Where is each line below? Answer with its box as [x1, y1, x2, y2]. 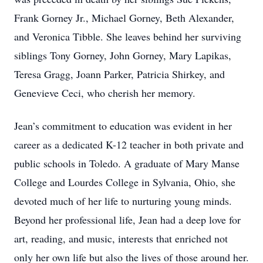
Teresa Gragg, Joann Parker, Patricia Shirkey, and [14, 67, 225, 81]
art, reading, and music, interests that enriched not [14, 231, 228, 245]
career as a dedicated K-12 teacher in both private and [14, 137, 244, 151]
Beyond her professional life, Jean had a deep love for [14, 213, 241, 227]
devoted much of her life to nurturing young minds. [14, 194, 232, 208]
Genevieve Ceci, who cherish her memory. [14, 86, 195, 100]
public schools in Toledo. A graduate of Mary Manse [14, 156, 240, 170]
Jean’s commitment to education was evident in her [14, 119, 232, 133]
